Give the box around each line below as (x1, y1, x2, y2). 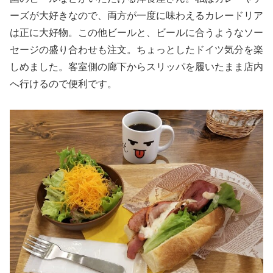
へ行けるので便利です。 (10, 78, 117, 89)
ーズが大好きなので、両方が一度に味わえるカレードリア (10, 10, 263, 21)
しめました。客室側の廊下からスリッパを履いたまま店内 (10, 61, 263, 72)
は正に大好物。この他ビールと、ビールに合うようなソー (10, 27, 263, 38)
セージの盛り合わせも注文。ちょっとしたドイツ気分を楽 (10, 44, 263, 55)
